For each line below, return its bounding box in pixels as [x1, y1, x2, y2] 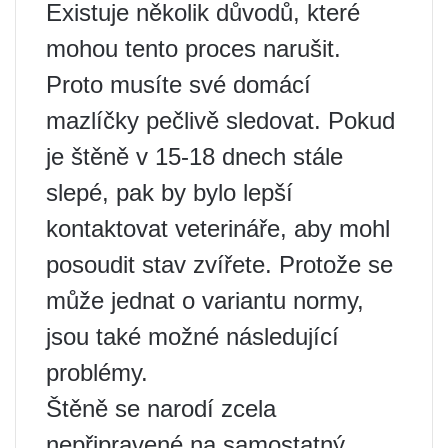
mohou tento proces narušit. [46, 35, 341, 62]
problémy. [46, 359, 148, 386]
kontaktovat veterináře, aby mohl [46, 215, 390, 242]
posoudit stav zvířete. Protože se [46, 251, 393, 278]
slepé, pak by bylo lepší [46, 179, 293, 206]
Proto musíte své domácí [46, 71, 311, 98]
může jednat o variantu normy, [46, 287, 364, 314]
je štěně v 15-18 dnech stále [46, 143, 343, 170]
